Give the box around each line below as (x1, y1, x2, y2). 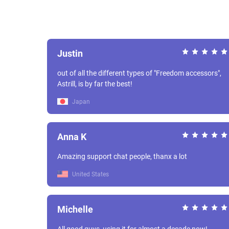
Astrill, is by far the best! (57, 80, 132, 88)
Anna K (57, 131, 86, 142)
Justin (57, 48, 83, 59)
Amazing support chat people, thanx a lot (57, 152, 187, 161)
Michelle (57, 204, 93, 215)
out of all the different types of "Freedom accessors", (57, 69, 221, 77)
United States (71, 171, 109, 178)
